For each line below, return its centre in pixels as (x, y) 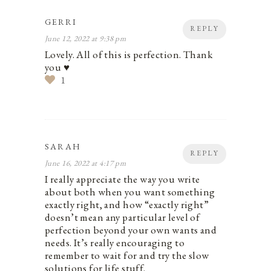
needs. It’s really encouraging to (115, 242)
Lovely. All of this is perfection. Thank (129, 54)
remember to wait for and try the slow (127, 255)
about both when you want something (130, 191)
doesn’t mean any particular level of (122, 217)
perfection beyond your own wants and (131, 230)
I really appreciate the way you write (122, 179)
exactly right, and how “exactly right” (127, 204)
